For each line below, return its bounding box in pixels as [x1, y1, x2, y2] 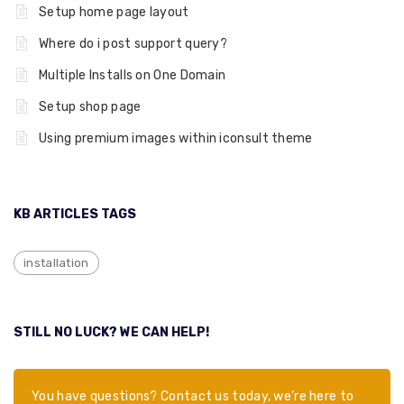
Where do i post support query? [39, 36, 227, 51]
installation [23, 256, 89, 270]
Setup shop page [39, 99, 142, 115]
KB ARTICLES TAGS [14, 207, 136, 222]
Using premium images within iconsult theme [39, 131, 313, 146]
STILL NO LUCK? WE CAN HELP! [14, 325, 209, 340]
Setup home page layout [39, 5, 189, 20]
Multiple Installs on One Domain [39, 68, 226, 83]
